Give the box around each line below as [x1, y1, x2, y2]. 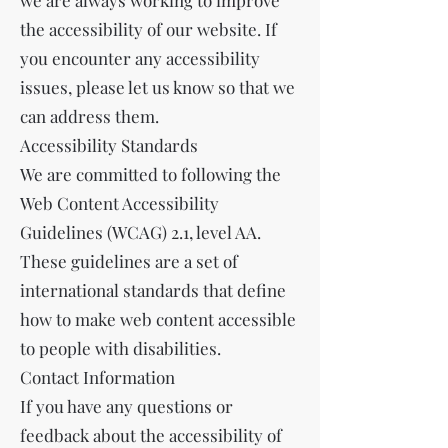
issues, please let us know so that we [20, 76, 295, 98]
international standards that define [20, 279, 286, 301]
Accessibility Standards [20, 134, 198, 156]
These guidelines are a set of [20, 250, 238, 272]
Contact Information [20, 366, 175, 388]
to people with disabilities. [20, 337, 221, 359]
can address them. [20, 105, 159, 127]
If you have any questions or [20, 395, 233, 417]
